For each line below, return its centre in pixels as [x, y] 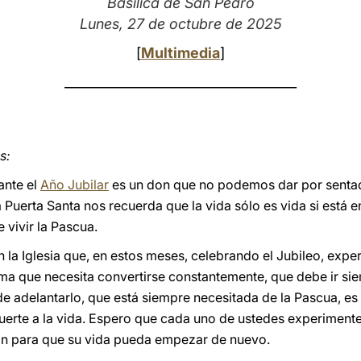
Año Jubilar [75, 185]
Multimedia [180, 53]
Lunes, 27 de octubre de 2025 [180, 24]
